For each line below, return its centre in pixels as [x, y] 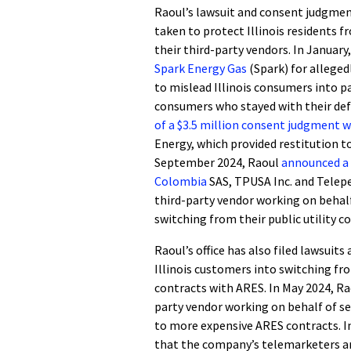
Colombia [181, 181]
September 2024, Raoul [218, 162]
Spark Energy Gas [201, 68]
